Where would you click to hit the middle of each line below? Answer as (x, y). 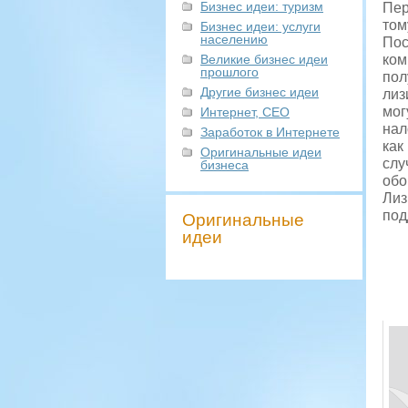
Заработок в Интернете (270, 132)
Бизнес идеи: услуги (260, 26)
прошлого (229, 72)
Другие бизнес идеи (260, 92)
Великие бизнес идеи (264, 59)
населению (234, 39)
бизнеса (224, 165)
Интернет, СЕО (245, 112)
